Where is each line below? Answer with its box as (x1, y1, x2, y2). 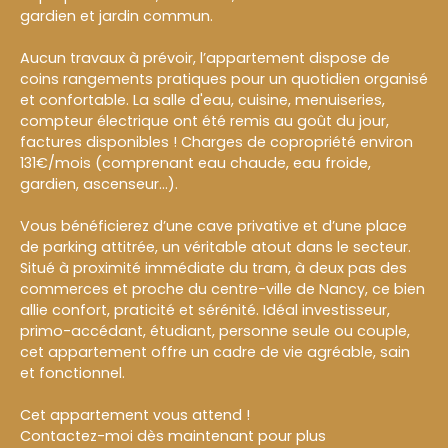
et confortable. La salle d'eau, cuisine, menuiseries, (20, 89, 385, 110)
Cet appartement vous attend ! (20, 404, 250, 425)
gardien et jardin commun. (20, 5, 213, 26)
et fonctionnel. (20, 362, 125, 383)
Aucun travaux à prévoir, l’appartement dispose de (20, 47, 390, 68)
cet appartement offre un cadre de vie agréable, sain (20, 341, 410, 362)
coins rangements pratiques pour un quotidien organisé (20, 68, 428, 89)
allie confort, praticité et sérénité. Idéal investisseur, (20, 299, 390, 320)
